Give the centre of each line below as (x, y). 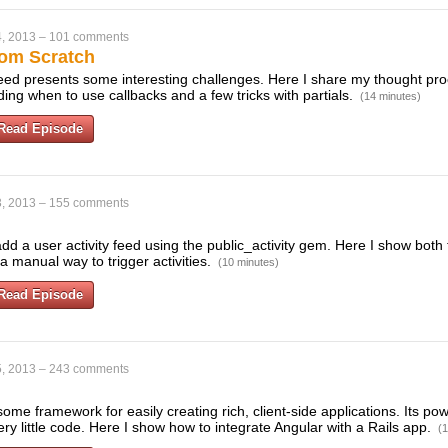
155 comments (89, 203)
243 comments (89, 369)
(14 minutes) (390, 96)
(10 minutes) (248, 262)
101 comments (89, 37)
